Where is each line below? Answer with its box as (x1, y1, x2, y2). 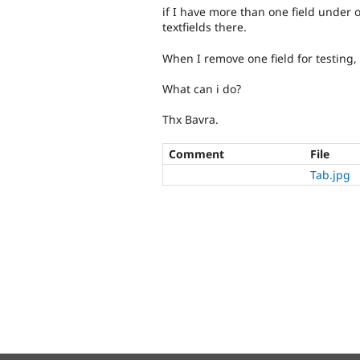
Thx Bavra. (162, 112, 219, 128)
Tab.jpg (310, 166, 350, 182)
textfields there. (162, 19, 247, 35)
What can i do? (162, 81, 241, 97)
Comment (169, 145, 224, 162)
